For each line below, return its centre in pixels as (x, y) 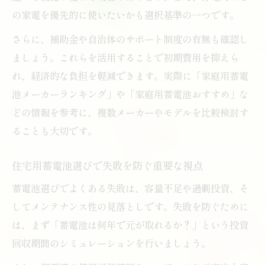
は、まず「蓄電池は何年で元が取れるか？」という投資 (130, 224)
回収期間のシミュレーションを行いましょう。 (111, 243)
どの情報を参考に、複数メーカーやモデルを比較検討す (130, 112)
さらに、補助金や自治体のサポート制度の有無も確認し (130, 39)
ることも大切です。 (54, 130)
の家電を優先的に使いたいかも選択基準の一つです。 (125, 14)
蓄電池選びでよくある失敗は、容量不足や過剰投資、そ (130, 188)
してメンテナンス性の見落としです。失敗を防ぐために (130, 206)
